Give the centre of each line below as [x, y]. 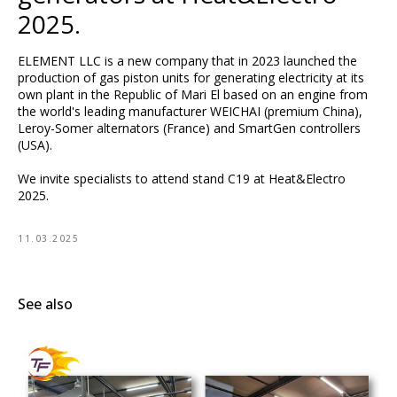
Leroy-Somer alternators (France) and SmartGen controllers [189, 128]
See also [45, 304]
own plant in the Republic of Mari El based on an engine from [193, 94]
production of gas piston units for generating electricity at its [191, 78]
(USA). [35, 145]
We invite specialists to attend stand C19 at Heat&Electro [182, 179]
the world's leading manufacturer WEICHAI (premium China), [190, 111]
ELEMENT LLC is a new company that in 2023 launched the [187, 61]
